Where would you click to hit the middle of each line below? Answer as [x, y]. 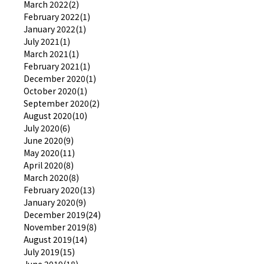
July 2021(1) [47, 41]
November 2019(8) [60, 227]
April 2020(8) [49, 165]
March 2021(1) [51, 53]
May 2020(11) [49, 152]
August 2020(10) [55, 115]
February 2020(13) [59, 189]
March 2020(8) [51, 177]
